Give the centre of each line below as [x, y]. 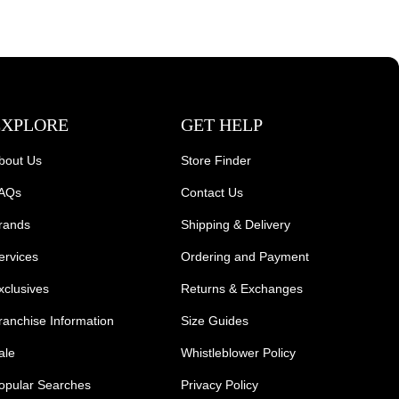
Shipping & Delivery [235, 224]
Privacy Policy [219, 385]
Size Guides [214, 321]
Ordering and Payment [244, 256]
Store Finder [216, 160]
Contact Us [212, 192]
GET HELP [221, 125]
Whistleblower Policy [238, 353]
